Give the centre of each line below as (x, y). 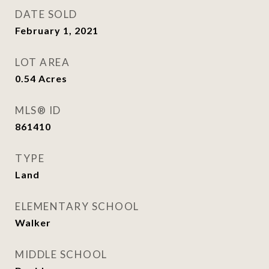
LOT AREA (42, 62)
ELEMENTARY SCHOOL (77, 206)
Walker (33, 222)
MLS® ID (38, 110)
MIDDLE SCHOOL (61, 254)
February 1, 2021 (57, 30)
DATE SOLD (46, 14)
